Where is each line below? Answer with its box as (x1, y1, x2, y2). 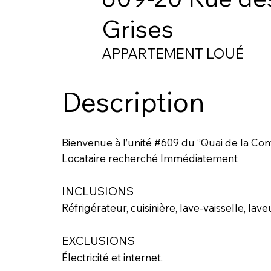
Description (61, 85, 204, 119)
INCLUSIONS (61, 184, 134, 199)
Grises (101, 13, 174, 44)
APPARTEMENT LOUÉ (102, 44, 244, 62)
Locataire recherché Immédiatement (61, 152, 238, 165)
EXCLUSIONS (61, 233, 135, 249)
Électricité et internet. (61, 251, 163, 264)
